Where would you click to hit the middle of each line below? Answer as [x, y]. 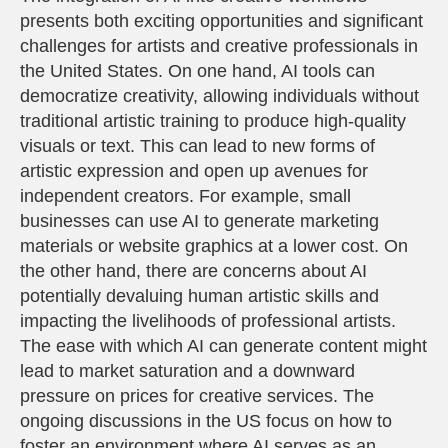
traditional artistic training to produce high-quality [213, 121]
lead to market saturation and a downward [187, 371]
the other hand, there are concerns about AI [193, 271]
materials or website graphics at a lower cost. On [214, 246]
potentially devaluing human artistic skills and [199, 296]
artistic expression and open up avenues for [194, 171]
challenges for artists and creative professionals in [219, 46]
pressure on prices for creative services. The [197, 396]
